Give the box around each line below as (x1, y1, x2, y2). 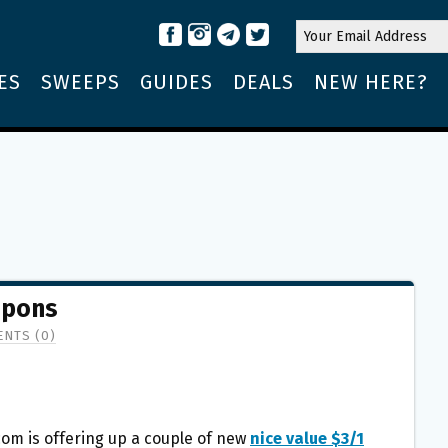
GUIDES (140, 70, 213, 94)
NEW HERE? (314, 70, 428, 94)
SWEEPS (41, 70, 120, 94)
